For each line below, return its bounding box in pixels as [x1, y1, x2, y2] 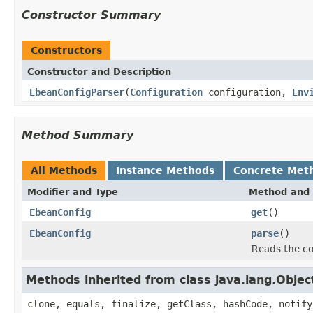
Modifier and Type [27, 186, 118, 197]
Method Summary [22, 128, 133, 142]
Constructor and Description [27, 66, 171, 77]
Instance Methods [116, 164, 214, 176]
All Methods [31, 164, 97, 176]
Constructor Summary [22, 8, 161, 22]
